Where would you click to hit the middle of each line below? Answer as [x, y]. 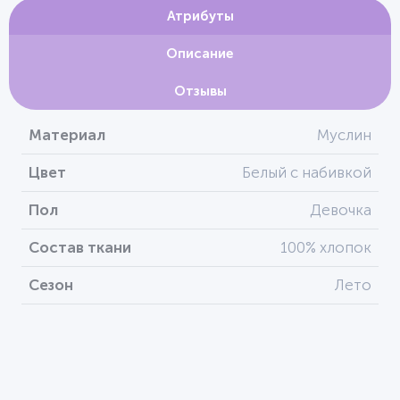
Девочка [341, 209]
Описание [200, 53]
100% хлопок [326, 247]
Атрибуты [200, 16]
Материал [67, 134]
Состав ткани [80, 247]
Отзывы [200, 91]
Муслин [344, 134]
